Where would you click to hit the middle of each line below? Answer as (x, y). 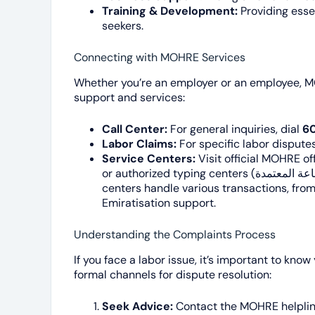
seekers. (123, 26)
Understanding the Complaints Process (175, 235)
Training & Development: (170, 11)
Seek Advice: (137, 306)
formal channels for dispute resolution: (173, 274)
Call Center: (135, 129)
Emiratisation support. (159, 203)
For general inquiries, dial (235, 129)
